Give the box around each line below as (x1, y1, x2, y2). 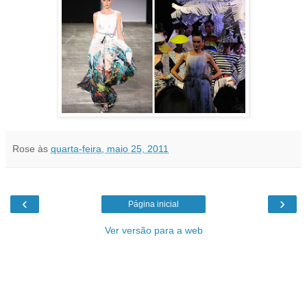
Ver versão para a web (104, 224, 203, 236)
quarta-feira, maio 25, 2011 (51, 143, 169, 154)
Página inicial (128, 199, 179, 209)
